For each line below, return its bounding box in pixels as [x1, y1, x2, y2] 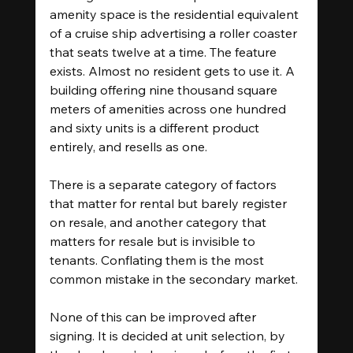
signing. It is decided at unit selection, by [49, 327, 288, 344]
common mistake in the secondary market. [49, 270, 298, 287]
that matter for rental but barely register [49, 195, 290, 211]
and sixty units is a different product [49, 119, 262, 136]
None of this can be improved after [49, 308, 259, 325]
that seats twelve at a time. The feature [49, 43, 280, 60]
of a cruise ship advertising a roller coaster [49, 24, 300, 41]
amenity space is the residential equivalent [49, 6, 302, 22]
